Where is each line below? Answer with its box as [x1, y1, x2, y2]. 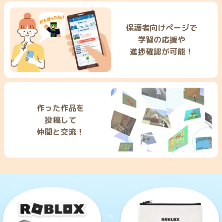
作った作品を [37, 102, 84, 113]
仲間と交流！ [37, 126, 84, 137]
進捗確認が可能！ [130, 46, 193, 57]
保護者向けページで [126, 22, 197, 33]
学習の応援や [138, 34, 185, 45]
